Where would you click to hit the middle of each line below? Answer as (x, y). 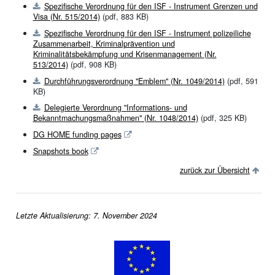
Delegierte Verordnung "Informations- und (115, 108)
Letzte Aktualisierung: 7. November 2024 (86, 215)
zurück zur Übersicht (215, 170)
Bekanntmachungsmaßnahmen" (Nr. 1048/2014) (115, 118)
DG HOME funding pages (77, 135)
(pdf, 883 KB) (124, 16)
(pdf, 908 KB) (92, 64)
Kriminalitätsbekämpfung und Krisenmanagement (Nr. (125, 54)
